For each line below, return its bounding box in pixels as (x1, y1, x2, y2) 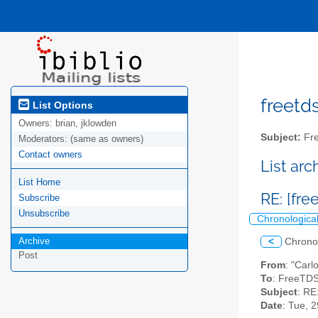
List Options (30, 99, 93, 111)
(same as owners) (70, 133, 143, 145)
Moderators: (18, 133, 70, 145)
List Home (18, 177, 60, 188)
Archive (18, 236, 50, 247)
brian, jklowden (55, 118, 116, 129)
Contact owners (18, 149, 82, 160)
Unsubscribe (18, 208, 70, 219)
